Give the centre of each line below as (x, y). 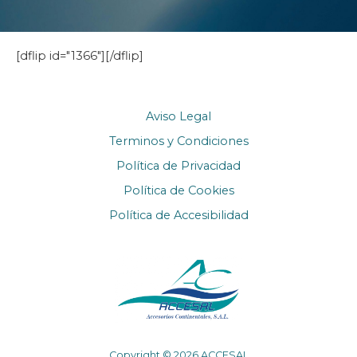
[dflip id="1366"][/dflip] (80, 56)
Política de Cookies (178, 190)
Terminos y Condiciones (178, 141)
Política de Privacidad (178, 166)
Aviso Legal (178, 116)
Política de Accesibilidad (178, 215)
